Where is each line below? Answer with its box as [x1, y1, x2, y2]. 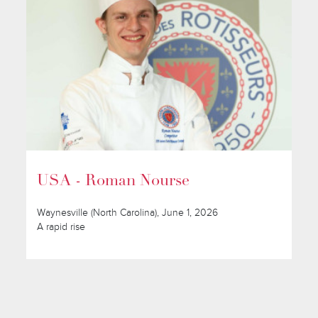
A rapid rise [37, 221, 86, 234]
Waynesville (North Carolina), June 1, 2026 [37, 207, 219, 219]
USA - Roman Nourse [37, 174, 190, 190]
